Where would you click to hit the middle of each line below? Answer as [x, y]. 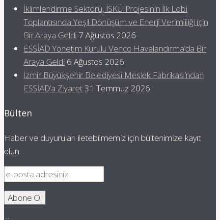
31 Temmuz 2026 [117, 88]
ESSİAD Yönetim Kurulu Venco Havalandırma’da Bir [115, 48]
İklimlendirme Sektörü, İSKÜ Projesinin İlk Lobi [105, 8]
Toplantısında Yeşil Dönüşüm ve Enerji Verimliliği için [116, 22]
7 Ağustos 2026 [107, 35]
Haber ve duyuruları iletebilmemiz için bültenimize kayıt [102, 137]
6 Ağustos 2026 [96, 61]
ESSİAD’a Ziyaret [53, 88]
